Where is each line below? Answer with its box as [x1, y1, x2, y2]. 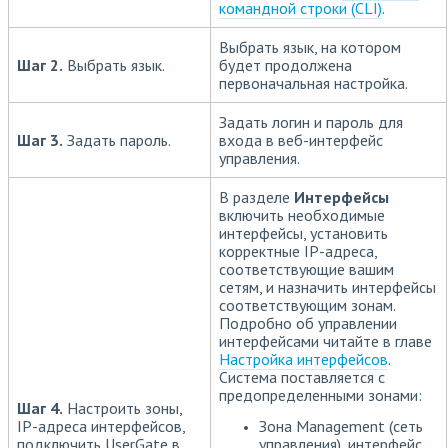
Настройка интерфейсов [219, 349, 388, 369]
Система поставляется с [219, 367, 385, 387]
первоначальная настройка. [219, 73, 408, 93]
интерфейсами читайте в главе [219, 331, 432, 351]
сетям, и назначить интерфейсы [219, 277, 436, 297]
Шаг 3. [17, 130, 63, 150]
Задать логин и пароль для [219, 112, 403, 132]
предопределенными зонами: [219, 385, 422, 405]
